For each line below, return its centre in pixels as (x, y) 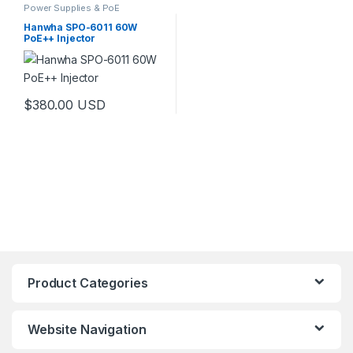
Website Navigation (87, 330)
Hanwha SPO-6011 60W (80, 28)
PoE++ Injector (59, 39)
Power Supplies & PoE (72, 7)
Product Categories (88, 283)
